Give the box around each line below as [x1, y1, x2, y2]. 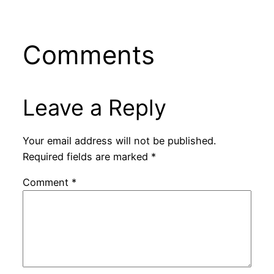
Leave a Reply [22, 94, 166, 121]
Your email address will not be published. [22, 134, 216, 147]
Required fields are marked [22, 150, 151, 163]
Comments [22, 39, 155, 70]
